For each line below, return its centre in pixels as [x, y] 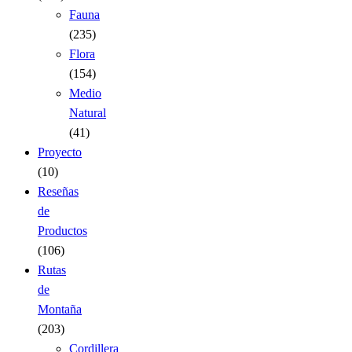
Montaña [60, 310]
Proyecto [60, 152]
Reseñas [58, 192]
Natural [88, 113]
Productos [62, 231]
